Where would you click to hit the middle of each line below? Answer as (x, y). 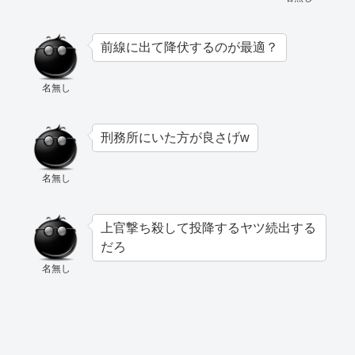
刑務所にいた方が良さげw (175, 138)
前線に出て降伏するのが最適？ (189, 48)
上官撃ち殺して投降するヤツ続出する (208, 228)
